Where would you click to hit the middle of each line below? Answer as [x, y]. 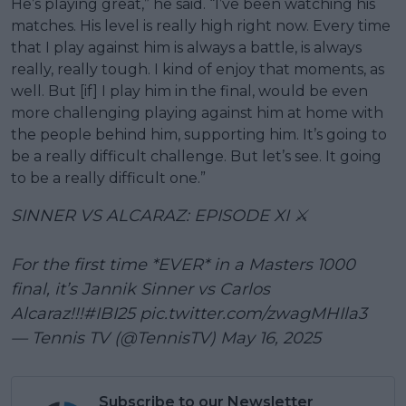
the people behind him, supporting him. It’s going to [199, 134]
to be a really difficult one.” [108, 178]
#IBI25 [109, 313]
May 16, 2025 [271, 338]
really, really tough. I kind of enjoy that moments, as [198, 69]
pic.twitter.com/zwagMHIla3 [253, 313]
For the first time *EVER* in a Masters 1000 [183, 264]
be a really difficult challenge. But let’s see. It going [196, 156]
